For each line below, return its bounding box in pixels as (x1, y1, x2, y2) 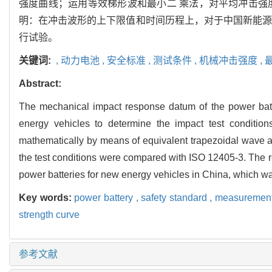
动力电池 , (61, 55, 107, 66)
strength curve (19, 209, 80, 220)
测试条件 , (153, 55, 199, 66)
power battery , (74, 192, 141, 203)
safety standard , (141, 192, 215, 203)
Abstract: (19, 78, 61, 89)
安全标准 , (107, 55, 153, 66)
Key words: (19, 192, 75, 203)
